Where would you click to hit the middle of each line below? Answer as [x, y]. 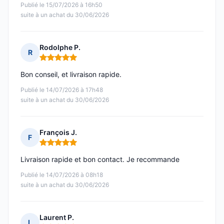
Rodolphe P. [60, 47]
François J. [58, 132]
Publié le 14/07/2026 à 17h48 [62, 90]
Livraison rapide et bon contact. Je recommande [100, 159]
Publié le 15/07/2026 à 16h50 [61, 5]
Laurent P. [57, 217]
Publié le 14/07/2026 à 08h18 [62, 175]
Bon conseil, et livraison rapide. [71, 74]
